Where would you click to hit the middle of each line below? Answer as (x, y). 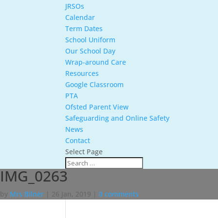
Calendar (80, 17)
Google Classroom (95, 84)
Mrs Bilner (27, 194)
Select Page (84, 152)
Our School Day (91, 51)
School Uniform (91, 40)
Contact (78, 140)
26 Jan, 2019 (71, 194)
